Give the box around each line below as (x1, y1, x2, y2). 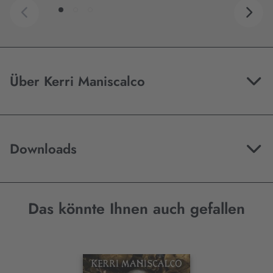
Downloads (10, 139, 77, 159)
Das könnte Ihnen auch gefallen (28, 197, 245, 220)
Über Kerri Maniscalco (10, 71, 145, 91)
